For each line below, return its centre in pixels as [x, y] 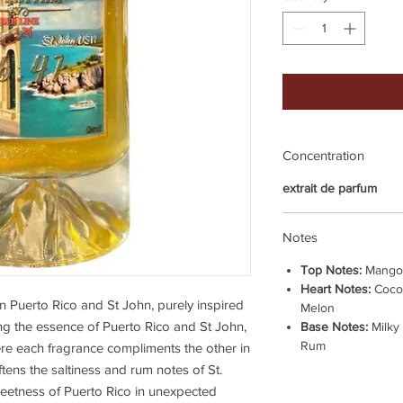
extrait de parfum [330, 188]
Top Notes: [331, 270]
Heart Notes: [337, 289]
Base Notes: [336, 327]
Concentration [323, 156]
